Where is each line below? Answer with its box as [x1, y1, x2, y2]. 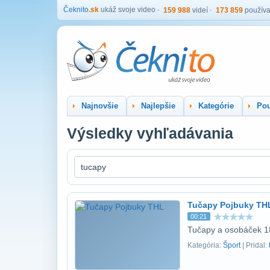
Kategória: [187, 241, 223, 250]
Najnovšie [81, 101, 118, 110]
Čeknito [63, 5, 89, 14]
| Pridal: [240, 241, 269, 250]
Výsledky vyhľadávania [67, 125, 233, 142]
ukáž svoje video [99, 5, 155, 14]
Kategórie [198, 101, 234, 110]
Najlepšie [141, 101, 175, 110]
